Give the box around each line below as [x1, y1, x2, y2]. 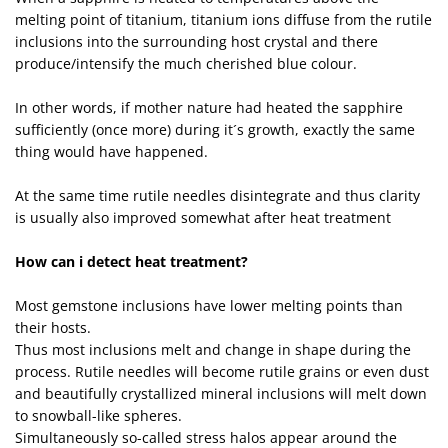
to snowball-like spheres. [15, 405, 182, 425]
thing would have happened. [15, 141, 208, 161]
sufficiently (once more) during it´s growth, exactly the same [15, 119, 415, 139]
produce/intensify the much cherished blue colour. [15, 53, 357, 73]
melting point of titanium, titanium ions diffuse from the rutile [15, 9, 432, 29]
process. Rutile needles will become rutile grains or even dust [15, 361, 429, 381]
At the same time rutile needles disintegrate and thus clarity [15, 185, 420, 205]
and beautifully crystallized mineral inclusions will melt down [15, 383, 427, 403]
